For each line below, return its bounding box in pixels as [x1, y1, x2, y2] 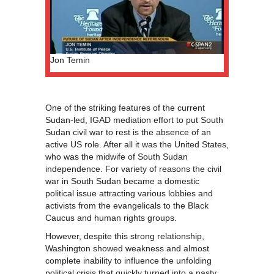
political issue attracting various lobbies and [45, 188, 213, 199]
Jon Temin [50, 55, 90, 65]
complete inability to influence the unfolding [45, 256, 212, 266]
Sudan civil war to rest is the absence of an [45, 127, 211, 138]
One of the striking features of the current [45, 103, 205, 113]
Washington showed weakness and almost [45, 243, 209, 254]
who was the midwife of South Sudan [45, 152, 188, 162]
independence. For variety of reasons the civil [45, 164, 221, 174]
